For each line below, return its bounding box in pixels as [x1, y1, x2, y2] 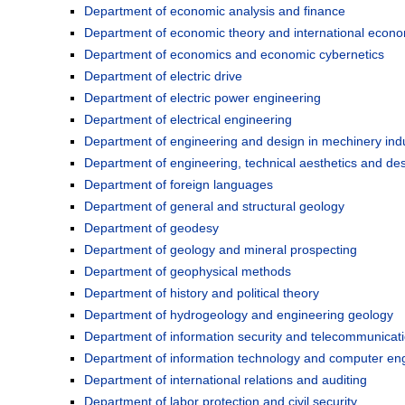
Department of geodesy [84, 221, 219, 236]
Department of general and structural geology [84, 199, 344, 214]
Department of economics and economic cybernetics [84, 47, 384, 62]
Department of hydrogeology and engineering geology [84, 307, 393, 323]
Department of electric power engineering [84, 90, 321, 106]
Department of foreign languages [84, 177, 273, 193]
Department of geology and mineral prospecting [84, 242, 357, 258]
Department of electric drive [84, 69, 242, 84]
